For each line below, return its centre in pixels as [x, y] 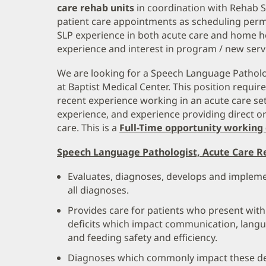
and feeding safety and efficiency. [142, 238]
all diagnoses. [98, 190]
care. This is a [88, 127]
